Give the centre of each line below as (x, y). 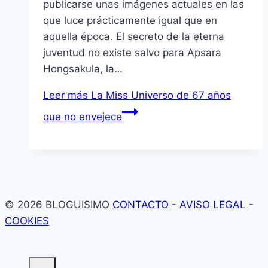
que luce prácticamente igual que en (130, 21)
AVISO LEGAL (213, 205)
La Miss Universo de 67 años (159, 95)
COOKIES (27, 221)
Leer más (66, 95)
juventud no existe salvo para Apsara (132, 53)
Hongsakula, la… (83, 69)
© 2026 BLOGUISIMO (59, 205)
